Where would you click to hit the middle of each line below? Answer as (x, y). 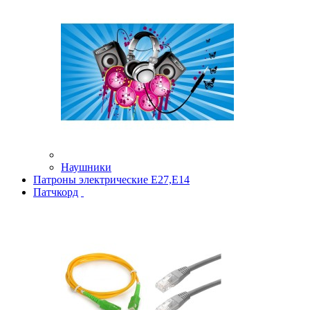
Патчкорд (56, 192)
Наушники (86, 167)
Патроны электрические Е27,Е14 (111, 180)
